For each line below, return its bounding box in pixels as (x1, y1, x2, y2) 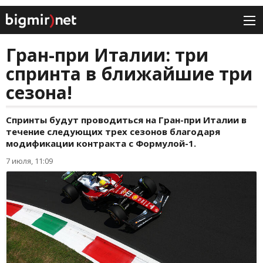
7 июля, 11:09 (6, 156, 53, 167)
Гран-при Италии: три (6, 43, 208, 68)
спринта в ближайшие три (6, 62, 252, 86)
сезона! (6, 80, 72, 105)
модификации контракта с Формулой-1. (6, 137, 196, 150)
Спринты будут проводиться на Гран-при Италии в (6, 114, 247, 126)
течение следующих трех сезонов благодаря (6, 126, 220, 138)
